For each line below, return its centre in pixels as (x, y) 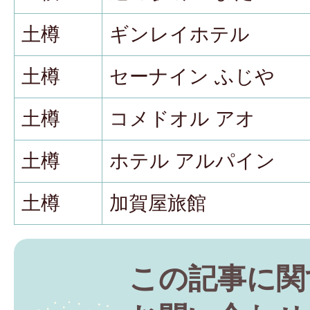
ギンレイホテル (180, 35)
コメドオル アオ (182, 119)
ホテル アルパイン (192, 161)
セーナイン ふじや (192, 77)
